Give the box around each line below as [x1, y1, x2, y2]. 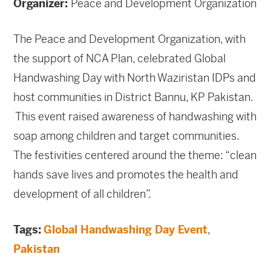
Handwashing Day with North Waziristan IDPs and [13, 71, 256, 85]
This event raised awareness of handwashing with [13, 109, 257, 124]
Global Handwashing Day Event [44, 223, 208, 237]
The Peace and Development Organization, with [13, 32, 246, 47]
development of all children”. [13, 187, 152, 201]
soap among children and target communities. [13, 129, 240, 143]
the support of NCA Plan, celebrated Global [13, 51, 226, 66]
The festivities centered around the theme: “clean [13, 148, 257, 163]
